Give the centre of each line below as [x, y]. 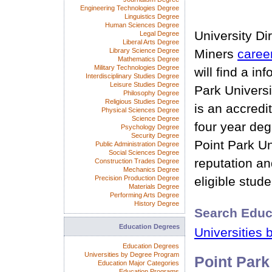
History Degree [157, 203]
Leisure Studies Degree [144, 84]
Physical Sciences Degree [140, 110]
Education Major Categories [138, 263]
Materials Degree [154, 186]
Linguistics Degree [152, 16]
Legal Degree [159, 33]
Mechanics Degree [151, 169]
